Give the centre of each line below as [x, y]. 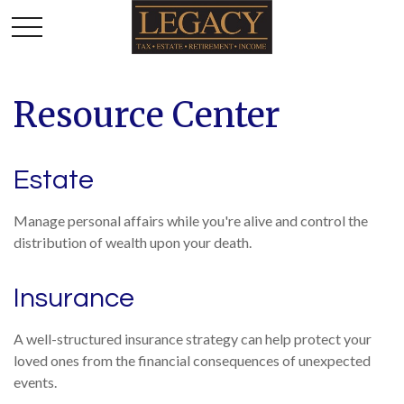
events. [35, 382]
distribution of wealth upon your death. [133, 242]
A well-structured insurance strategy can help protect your [193, 339]
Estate [54, 180]
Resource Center [147, 115]
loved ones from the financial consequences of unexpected [192, 360]
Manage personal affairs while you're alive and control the [191, 220]
